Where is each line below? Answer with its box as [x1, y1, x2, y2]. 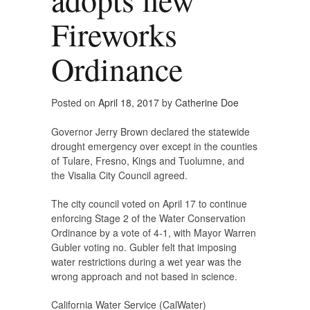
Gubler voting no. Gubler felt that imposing [51, 240, 237, 255]
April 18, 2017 [98, 95, 159, 110]
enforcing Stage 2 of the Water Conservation [51, 211, 246, 226]
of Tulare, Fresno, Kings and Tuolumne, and [51, 154, 244, 168]
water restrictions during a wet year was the [51, 255, 241, 269]
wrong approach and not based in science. [51, 269, 237, 284]
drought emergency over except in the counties [51, 139, 257, 154]
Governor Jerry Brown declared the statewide [51, 125, 250, 139]
